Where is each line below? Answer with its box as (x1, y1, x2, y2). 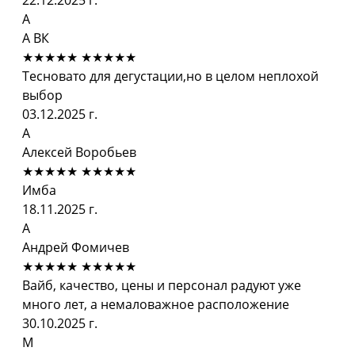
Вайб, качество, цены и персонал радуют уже (22, 276, 301, 294)
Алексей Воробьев (22, 143, 136, 161)
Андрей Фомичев (22, 238, 129, 256)
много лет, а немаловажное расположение (22, 295, 289, 313)
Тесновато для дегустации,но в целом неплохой (22, 67, 319, 85)
